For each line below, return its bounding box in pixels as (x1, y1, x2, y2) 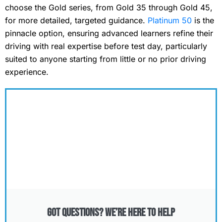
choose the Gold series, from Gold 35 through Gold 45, (5, 2, 213, 12)
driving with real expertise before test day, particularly (5, 41, 207, 51)
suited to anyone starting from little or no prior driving (5, 54, 206, 64)
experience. (5, 67, 49, 77)
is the (192, 15, 214, 25)
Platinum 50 (148, 15, 192, 25)
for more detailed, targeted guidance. (5, 15, 148, 25)
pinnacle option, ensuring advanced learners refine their (5, 28, 213, 38)
